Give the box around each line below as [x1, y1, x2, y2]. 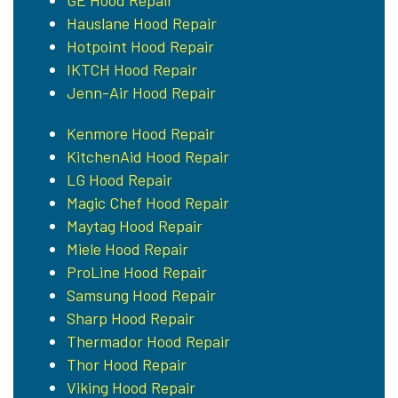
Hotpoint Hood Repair [67, 36, 214, 57]
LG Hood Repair [67, 170, 172, 190]
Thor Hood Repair [67, 354, 187, 375]
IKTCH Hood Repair [67, 60, 197, 80]
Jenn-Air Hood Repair [67, 83, 216, 103]
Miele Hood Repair [67, 239, 188, 259]
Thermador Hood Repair [67, 331, 230, 352]
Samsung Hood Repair [67, 285, 216, 306]
